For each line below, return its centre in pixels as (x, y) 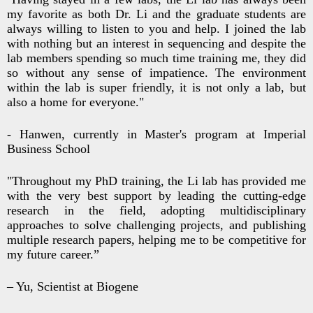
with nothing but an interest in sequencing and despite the (156, 44)
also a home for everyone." (79, 102)
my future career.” (53, 255)
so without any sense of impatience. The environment (156, 73)
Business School (49, 149)
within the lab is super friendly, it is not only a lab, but (156, 88)
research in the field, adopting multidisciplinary (156, 211)
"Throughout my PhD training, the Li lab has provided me (156, 181)
